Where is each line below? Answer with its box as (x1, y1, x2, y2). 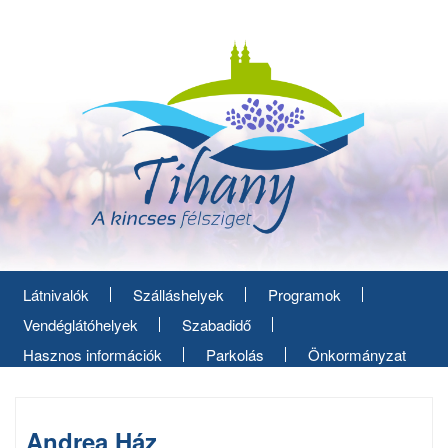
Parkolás (205, 344, 264, 365)
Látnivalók (22, 284, 89, 305)
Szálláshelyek (132, 284, 224, 305)
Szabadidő (181, 314, 251, 335)
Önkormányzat (307, 344, 406, 365)
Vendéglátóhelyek (22, 314, 138, 335)
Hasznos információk (22, 344, 162, 365)
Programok (267, 284, 341, 305)
